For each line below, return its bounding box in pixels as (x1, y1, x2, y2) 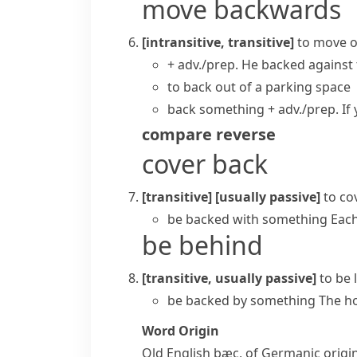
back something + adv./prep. (167, 100, 339, 118)
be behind (142, 228, 263, 262)
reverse (216, 124, 276, 145)
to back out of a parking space (167, 78, 351, 96)
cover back (142, 147, 268, 181)
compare (142, 124, 212, 145)
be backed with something (167, 210, 328, 228)
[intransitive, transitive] (142, 33, 294, 51)
